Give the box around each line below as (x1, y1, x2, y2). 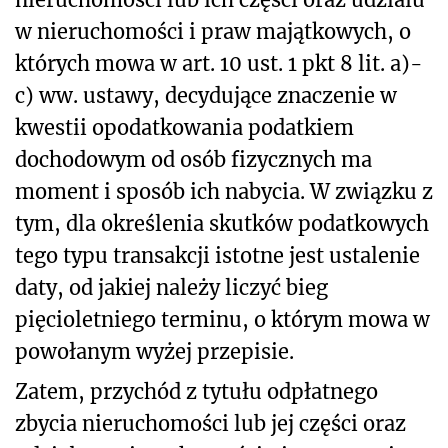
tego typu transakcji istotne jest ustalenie (15, 242, 420, 268)
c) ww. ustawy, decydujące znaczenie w (15, 82, 397, 108)
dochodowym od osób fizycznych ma (15, 146, 372, 172)
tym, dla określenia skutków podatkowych (15, 210, 429, 236)
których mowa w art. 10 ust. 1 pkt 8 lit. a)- (15, 50, 423, 76)
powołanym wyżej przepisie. (15, 338, 294, 364)
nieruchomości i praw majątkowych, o (37, 18, 411, 44)
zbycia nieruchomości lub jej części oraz (15, 410, 406, 436)
